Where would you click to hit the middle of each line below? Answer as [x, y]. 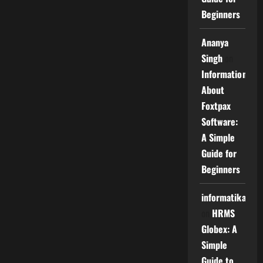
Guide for [219, 153]
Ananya [215, 42]
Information [224, 74]
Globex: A [219, 229]
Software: [220, 122]
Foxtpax [216, 106]
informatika [223, 197]
